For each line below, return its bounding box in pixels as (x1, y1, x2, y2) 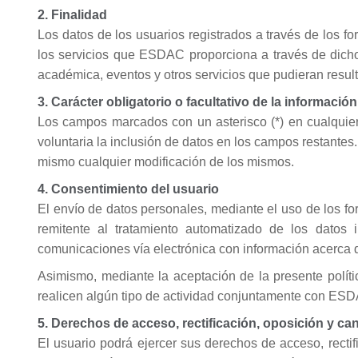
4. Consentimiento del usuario (38, 182, 219, 196)
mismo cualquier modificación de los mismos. (38, 155, 294, 169)
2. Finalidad (38, 8, 107, 22)
